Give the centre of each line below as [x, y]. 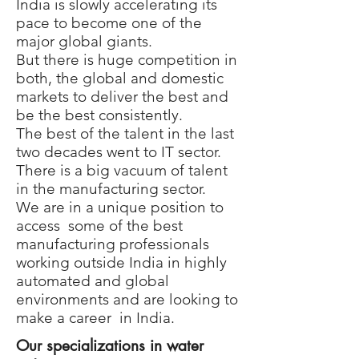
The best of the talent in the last [125, 133]
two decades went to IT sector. [119, 152]
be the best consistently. [99, 115]
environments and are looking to [127, 299]
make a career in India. [95, 318]
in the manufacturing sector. [111, 189]
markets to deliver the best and [122, 97]
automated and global [93, 281]
